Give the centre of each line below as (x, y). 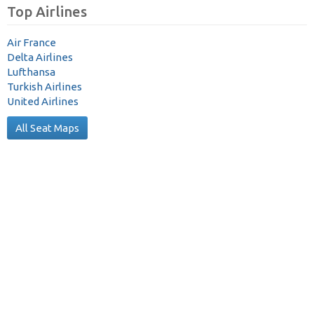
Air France (32, 42)
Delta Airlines (40, 57)
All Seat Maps (47, 128)
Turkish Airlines (45, 87)
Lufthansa (31, 72)
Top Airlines (47, 11)
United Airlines (43, 101)
